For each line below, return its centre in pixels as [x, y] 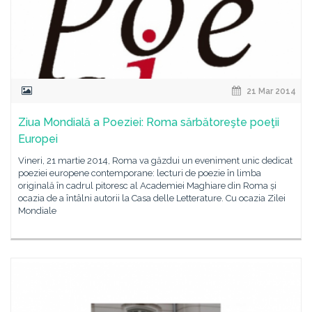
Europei [38, 139]
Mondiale [37, 211]
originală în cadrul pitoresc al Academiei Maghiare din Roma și [147, 186]
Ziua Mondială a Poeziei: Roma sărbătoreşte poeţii [149, 122]
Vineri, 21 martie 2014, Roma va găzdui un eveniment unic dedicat [155, 161]
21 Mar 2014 [270, 91]
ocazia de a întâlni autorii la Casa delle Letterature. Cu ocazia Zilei [152, 198]
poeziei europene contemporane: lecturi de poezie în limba [140, 173]
